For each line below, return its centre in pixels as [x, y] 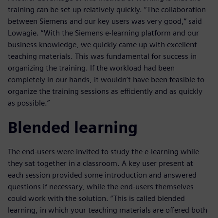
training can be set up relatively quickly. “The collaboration [107, 10]
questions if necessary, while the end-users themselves [101, 187]
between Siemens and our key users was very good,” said [105, 21]
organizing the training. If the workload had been [91, 68]
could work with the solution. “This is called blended [96, 199]
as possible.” [29, 103]
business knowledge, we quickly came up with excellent [102, 45]
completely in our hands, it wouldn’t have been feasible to [106, 80]
